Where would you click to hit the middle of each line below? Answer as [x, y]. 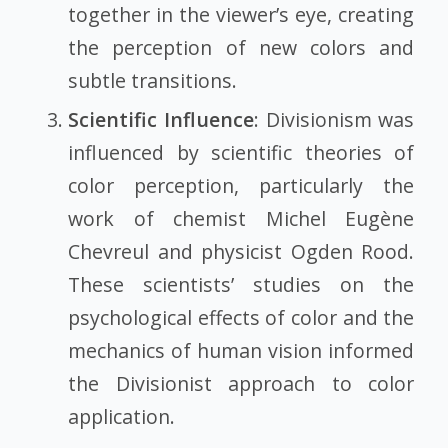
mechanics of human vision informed [241, 350]
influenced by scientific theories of [241, 152]
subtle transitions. [153, 80]
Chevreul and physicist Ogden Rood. [241, 251]
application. [122, 416]
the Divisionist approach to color [241, 383]
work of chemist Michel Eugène [241, 218]
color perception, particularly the [241, 185]
